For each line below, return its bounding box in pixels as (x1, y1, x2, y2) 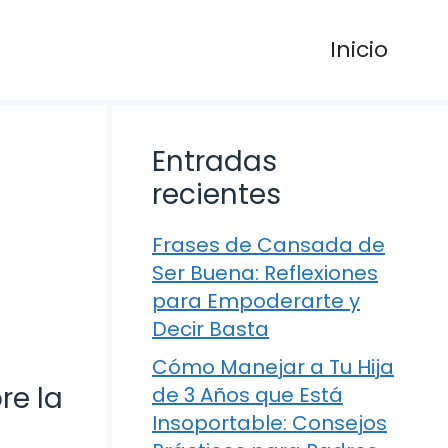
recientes (152, 175, 281, 214)
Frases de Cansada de (152, 231, 385, 259)
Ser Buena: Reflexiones (152, 259, 378, 287)
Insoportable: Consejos (152, 409, 387, 437)
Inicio (330, 34, 388, 65)
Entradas (152, 142, 277, 181)
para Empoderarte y (152, 287, 360, 315)
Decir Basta (152, 315, 269, 343)
